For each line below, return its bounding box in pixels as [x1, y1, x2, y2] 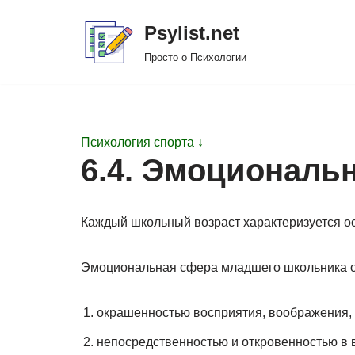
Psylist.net [144, 22, 239, 44]
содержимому [12, 80, 94, 94]
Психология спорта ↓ [81, 136, 204, 149]
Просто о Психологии [144, 52, 246, 63]
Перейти [12, 37, 63, 51]
